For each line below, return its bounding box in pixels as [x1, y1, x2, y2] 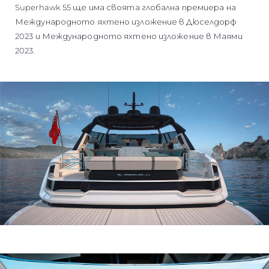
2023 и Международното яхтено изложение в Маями [15, 31, 243, 41]
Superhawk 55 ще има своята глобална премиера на [15, 2, 236, 12]
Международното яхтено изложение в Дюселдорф [15, 16, 237, 26]
